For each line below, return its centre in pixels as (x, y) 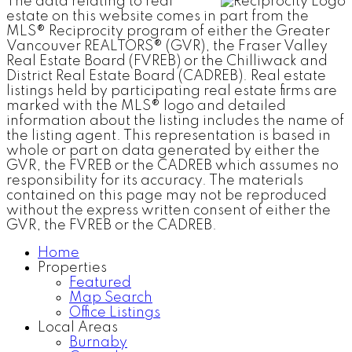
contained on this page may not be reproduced (167, 195)
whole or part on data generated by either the (163, 150)
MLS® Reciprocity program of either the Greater (168, 31)
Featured (100, 282)
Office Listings (115, 312)
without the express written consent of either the (169, 210)
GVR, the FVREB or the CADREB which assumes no (172, 165)
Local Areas (78, 327)
